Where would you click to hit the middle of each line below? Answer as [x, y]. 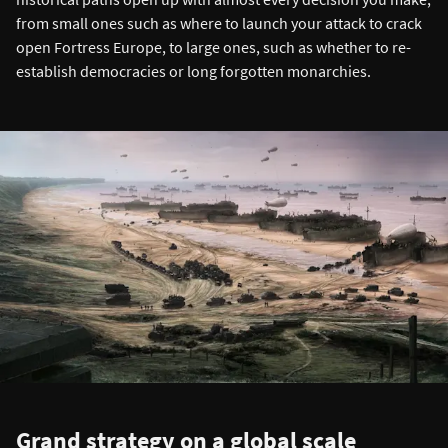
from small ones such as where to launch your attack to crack [219, 23]
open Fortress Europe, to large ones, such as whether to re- [213, 47]
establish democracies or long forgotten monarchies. [193, 71]
